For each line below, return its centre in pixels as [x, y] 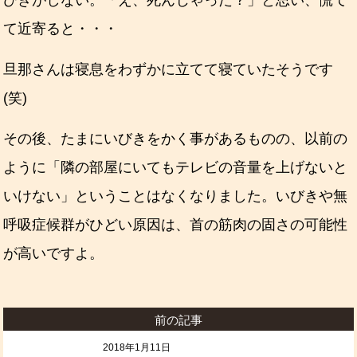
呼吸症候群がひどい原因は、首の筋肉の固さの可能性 [176, 224]
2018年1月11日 [137, 347]
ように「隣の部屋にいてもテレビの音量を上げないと [176, 167]
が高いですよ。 [54, 253]
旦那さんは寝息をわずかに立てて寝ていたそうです [169, 69]
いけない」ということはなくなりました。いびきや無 [176, 196]
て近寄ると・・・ [61, 28]
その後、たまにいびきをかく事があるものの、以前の [176, 138]
